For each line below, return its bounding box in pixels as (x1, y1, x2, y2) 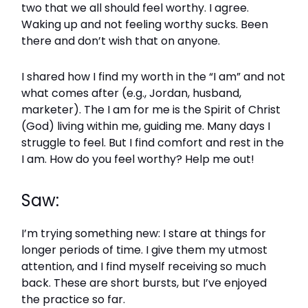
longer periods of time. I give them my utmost (21, 242, 267, 258)
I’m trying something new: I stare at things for (21, 225, 266, 241)
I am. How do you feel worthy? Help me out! (21, 151, 254, 167)
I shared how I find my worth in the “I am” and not (21, 69, 285, 85)
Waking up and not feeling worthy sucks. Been (21, 16, 268, 32)
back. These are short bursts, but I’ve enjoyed (21, 275, 267, 291)
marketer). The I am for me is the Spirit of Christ (21, 102, 280, 118)
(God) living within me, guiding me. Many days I (21, 118, 270, 134)
